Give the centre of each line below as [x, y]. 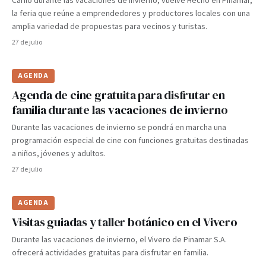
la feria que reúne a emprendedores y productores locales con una [131, 14]
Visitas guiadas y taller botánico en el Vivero [125, 222]
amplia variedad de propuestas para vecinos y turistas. [110, 27]
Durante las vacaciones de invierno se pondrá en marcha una [119, 128]
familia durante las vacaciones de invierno [120, 110]
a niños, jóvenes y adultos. [59, 154]
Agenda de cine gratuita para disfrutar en [118, 95]
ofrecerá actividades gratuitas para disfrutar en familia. [110, 253]
